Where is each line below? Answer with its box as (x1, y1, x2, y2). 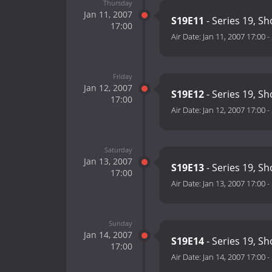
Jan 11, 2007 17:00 (203, 31, 265, 42)
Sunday (108, 218, 132, 228)
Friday (112, 71, 132, 81)
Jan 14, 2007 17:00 (203, 251, 265, 263)
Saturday (104, 144, 132, 154)
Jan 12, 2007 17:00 (203, 104, 265, 116)
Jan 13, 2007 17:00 (203, 178, 265, 189)
